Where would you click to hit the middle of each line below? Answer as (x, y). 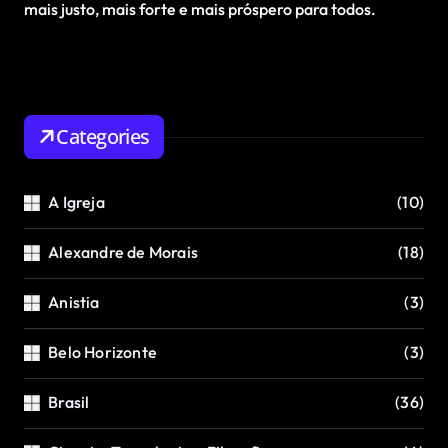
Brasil (69, 402)
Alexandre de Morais (123, 252)
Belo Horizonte (103, 352)
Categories (103, 137)
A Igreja (76, 202)
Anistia (74, 302)
